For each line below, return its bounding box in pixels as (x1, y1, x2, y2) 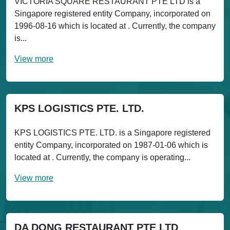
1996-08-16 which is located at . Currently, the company (14, 22, 216, 30)
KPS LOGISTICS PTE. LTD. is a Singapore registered (14, 128, 210, 137)
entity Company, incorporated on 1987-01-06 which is (14, 141, 208, 149)
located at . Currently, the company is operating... (14, 153, 190, 162)
